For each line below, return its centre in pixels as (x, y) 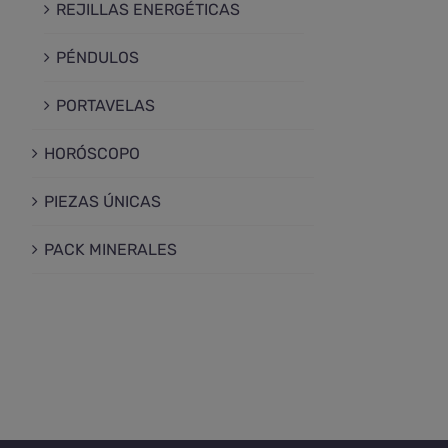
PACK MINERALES (110, 250)
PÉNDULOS (97, 58)
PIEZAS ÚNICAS (102, 202)
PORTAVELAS (105, 106)
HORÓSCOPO (92, 154)
